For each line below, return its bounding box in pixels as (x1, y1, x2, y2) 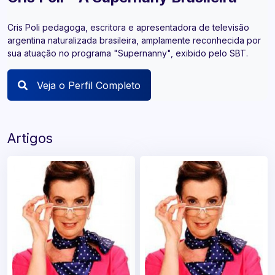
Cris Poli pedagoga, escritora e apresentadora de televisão (7, 22, 249, 33)
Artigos (7, 130, 53, 147)
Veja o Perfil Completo (34, 79, 141, 91)
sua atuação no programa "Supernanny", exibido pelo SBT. (7, 48, 248, 59)
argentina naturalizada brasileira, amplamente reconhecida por (7, 35, 261, 46)
